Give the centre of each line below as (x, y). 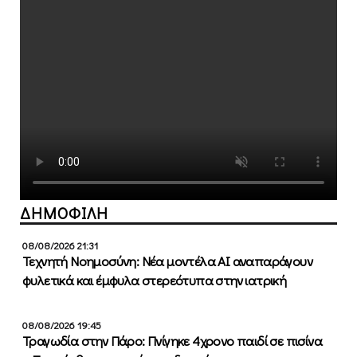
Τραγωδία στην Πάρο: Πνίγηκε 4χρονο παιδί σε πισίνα (172, 341)
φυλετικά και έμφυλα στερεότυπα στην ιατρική (155, 280)
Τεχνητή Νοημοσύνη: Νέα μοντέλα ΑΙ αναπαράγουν (167, 261)
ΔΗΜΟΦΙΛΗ (64, 213)
